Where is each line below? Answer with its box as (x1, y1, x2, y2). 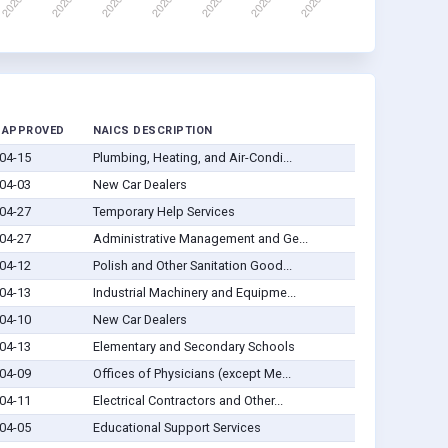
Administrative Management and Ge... (92, 231, 308, 247)
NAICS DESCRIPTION (93, 124, 213, 138)
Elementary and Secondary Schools (92, 339, 295, 355)
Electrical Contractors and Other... (92, 393, 283, 409)
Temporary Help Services (92, 204, 235, 220)
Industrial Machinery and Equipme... (92, 285, 296, 301)
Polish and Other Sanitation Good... (92, 258, 292, 274)
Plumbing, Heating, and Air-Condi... (92, 150, 292, 166)
